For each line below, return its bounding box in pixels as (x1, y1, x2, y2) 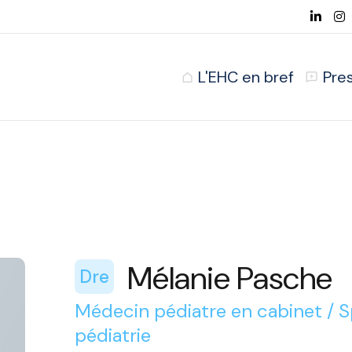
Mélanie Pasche (126, 258, 332, 299)
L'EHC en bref (198, 67, 294, 87)
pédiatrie (74, 323, 151, 347)
